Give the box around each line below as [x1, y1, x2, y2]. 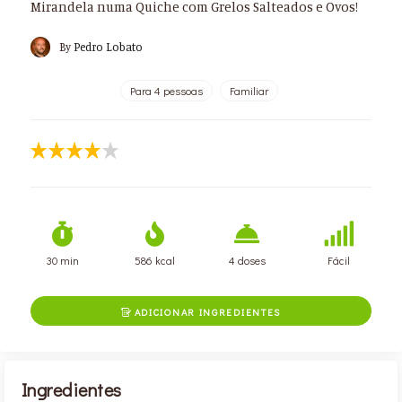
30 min [47, 252, 80, 267]
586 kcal [135, 252, 176, 267]
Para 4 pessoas [129, 83, 203, 98]
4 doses [228, 252, 266, 267]
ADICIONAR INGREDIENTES [130, 304, 282, 319]
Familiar [229, 83, 268, 98]
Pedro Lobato [73, 39, 143, 54]
